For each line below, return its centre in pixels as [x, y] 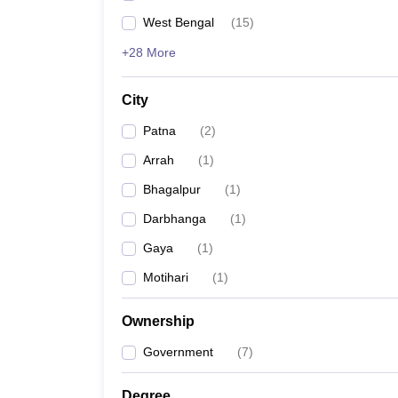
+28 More [149, 52]
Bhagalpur [172, 189]
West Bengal [179, 22]
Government [178, 352]
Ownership [158, 321]
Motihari [166, 277]
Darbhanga [175, 219]
